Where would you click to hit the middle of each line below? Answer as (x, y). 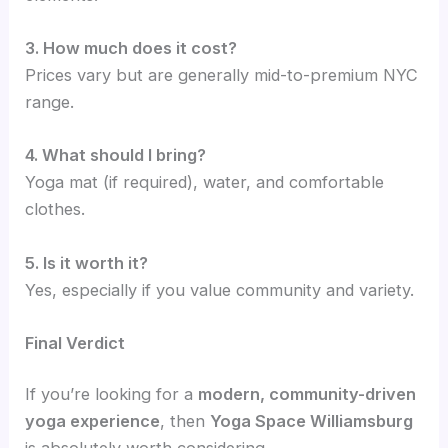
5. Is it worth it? (87, 262)
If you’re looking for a (112, 394)
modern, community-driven (307, 394)
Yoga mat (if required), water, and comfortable (205, 182)
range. (50, 102)
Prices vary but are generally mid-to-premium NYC (222, 75)
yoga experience (93, 421)
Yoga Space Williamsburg (312, 421)
